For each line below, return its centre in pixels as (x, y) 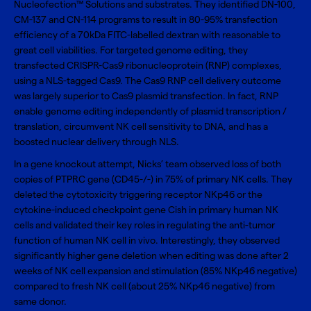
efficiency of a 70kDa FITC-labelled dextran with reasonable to (147, 35)
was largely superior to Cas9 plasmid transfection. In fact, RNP (146, 96)
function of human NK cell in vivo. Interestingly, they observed (147, 241)
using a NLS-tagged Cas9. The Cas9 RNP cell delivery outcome (148, 81)
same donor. (41, 302)
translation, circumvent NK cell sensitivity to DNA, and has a (141, 127)
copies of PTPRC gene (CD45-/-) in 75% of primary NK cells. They (153, 179)
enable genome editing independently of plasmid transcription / (150, 111)
